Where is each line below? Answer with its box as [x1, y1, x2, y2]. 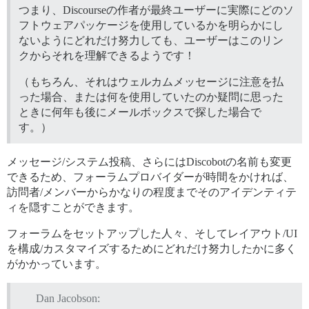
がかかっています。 [7, 257, 106, 270]
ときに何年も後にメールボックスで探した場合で [19, 106, 261, 118]
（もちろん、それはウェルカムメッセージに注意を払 [19, 75, 283, 88]
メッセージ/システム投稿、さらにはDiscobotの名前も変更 [7, 155, 292, 168]
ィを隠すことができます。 [7, 201, 139, 213]
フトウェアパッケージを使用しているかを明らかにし [19, 19, 283, 31]
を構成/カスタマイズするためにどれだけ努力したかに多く [7, 242, 297, 255]
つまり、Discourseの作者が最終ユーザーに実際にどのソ [19, 3, 294, 16]
